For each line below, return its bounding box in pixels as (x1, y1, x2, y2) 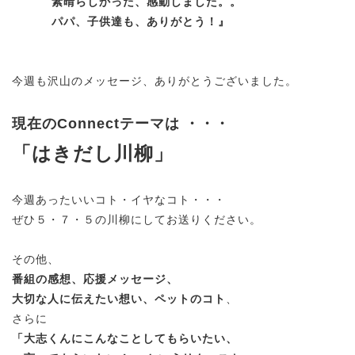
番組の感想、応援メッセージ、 (12, 272, 178, 285)
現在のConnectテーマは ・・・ (12, 115, 230, 132)
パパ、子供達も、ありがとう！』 (12, 14, 230, 28)
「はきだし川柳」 (12, 142, 174, 164)
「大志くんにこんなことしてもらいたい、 (12, 331, 238, 345)
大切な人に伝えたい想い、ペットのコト (12, 292, 226, 305)
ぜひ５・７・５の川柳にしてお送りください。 (12, 212, 261, 226)
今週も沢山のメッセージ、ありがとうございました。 (12, 74, 297, 87)
